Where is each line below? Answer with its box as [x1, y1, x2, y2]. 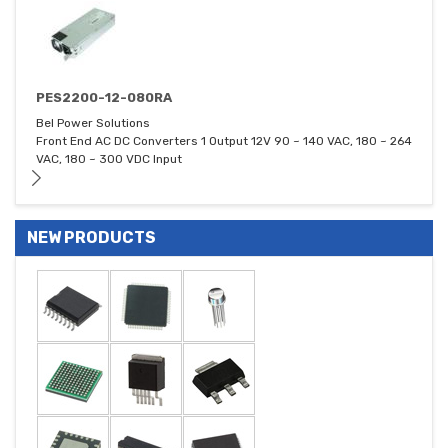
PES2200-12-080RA [36, 90, 172, 106]
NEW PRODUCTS [27, 228, 156, 248]
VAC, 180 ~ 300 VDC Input [36, 152, 182, 167]
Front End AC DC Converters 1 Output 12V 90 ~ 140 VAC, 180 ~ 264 [36, 134, 412, 149]
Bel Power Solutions [36, 116, 150, 131]
